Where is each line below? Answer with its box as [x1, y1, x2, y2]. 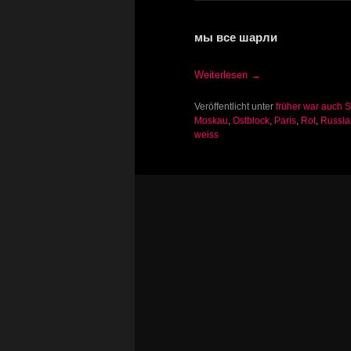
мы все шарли [194, 31, 277, 45]
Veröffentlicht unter [194, 100, 273, 112]
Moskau [194, 114, 228, 126]
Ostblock [233, 114, 270, 126]
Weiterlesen [194, 68, 251, 81]
